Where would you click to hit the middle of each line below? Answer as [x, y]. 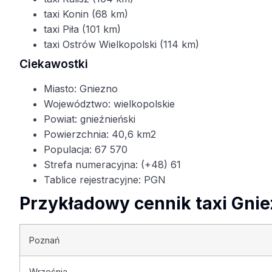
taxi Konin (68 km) [86, 14]
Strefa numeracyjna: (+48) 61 [112, 165]
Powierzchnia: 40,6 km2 [100, 134]
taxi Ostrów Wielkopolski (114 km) [121, 45]
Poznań [45, 240]
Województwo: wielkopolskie [109, 104]
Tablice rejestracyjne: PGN [105, 180]
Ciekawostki [54, 64]
